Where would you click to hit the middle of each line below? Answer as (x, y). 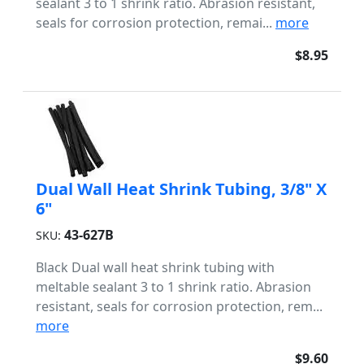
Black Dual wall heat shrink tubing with (155, 267)
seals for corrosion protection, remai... (156, 23)
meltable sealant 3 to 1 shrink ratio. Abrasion (173, 287)
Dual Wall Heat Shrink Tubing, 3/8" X (181, 189)
